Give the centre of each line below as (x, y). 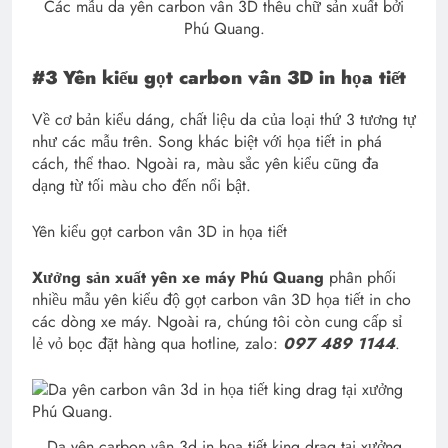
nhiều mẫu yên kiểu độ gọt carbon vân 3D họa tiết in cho (221, 300)
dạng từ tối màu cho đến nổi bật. (141, 186)
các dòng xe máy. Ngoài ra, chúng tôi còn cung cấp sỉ (217, 322)
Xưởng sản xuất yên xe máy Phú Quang (178, 278)
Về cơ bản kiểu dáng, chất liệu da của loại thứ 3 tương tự (224, 120)
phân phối (360, 278)
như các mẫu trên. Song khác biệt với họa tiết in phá (207, 142)
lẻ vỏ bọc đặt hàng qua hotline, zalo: (157, 344)
